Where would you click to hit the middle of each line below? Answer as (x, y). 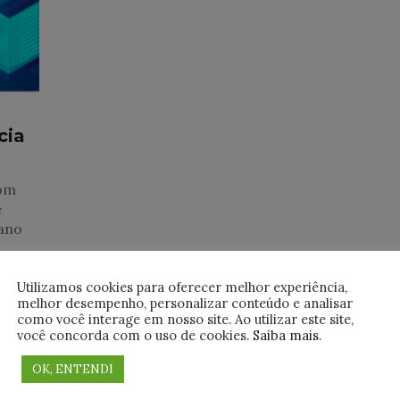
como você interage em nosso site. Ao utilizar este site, (185, 319)
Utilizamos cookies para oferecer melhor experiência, (182, 287)
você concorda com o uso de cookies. (135, 335)
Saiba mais (286, 335)
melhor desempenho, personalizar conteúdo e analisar (185, 303)
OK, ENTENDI (73, 369)
